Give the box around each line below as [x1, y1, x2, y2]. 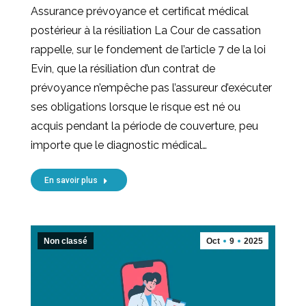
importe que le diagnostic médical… [31, 138, 207, 152]
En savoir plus [44, 175, 98, 185]
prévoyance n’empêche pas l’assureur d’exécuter [31, 81, 272, 94]
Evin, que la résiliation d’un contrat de [31, 61, 215, 75]
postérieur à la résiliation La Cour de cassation [31, 23, 261, 37]
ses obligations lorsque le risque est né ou [31, 100, 240, 113]
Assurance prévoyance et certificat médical [31, 4, 249, 18]
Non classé [44, 236, 87, 246]
